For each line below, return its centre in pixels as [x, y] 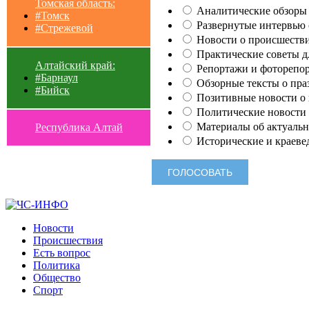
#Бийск [52, 90]
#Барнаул [57, 77]
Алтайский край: [75, 65]
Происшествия [68, 241]
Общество [57, 278]
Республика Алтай [79, 127]
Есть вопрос [62, 253]
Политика [57, 266]
